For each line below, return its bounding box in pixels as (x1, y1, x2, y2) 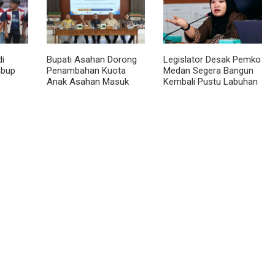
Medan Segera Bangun (163, 64, 254, 76)
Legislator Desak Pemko (163, 53, 261, 65)
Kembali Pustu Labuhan (163, 76, 258, 87)
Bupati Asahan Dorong (46, 53, 137, 65)
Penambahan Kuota (46, 64, 126, 76)
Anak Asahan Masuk (46, 76, 129, 87)
